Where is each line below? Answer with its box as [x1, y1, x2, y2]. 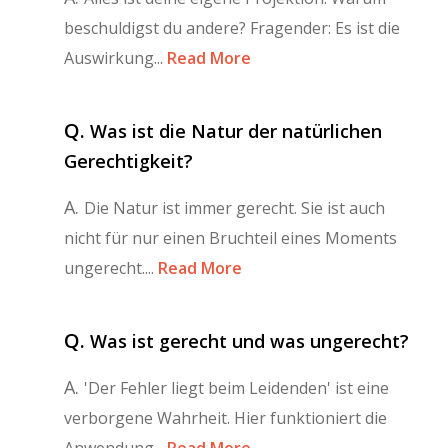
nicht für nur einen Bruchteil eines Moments [64, 226, 397, 249]
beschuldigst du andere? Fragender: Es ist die [64, 16, 400, 39]
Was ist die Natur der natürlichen [90, 118, 382, 143]
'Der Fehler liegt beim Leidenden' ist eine [84, 376, 389, 399]
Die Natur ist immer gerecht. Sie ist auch [84, 196, 385, 219]
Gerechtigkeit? [64, 148, 193, 173]
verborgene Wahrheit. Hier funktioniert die [64, 406, 387, 429]
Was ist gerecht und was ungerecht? [90, 328, 409, 353]
